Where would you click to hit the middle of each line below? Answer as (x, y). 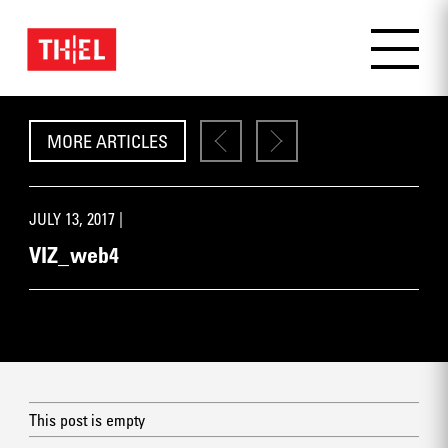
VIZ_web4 (74, 254)
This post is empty (86, 420)
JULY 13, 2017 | (75, 219)
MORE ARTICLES (107, 141)
